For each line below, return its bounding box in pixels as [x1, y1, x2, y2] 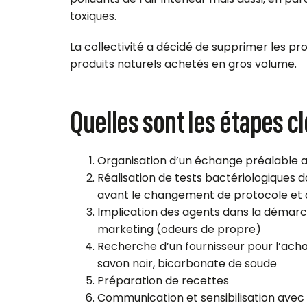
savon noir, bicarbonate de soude [97, 256, 277, 272]
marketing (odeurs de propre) [97, 221, 261, 238]
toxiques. [70, 8, 116, 24]
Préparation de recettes [97, 273, 229, 289]
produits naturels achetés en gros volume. [70, 56, 297, 72]
